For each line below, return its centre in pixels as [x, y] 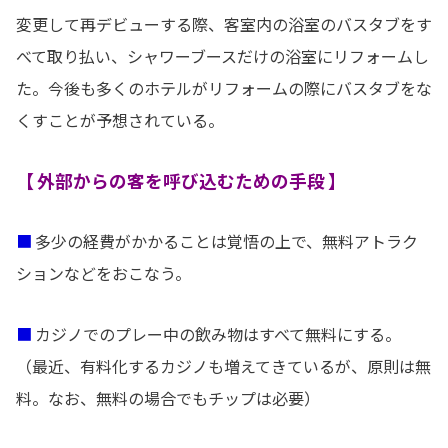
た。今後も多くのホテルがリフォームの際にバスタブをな [224, 88]
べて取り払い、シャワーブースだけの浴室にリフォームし [222, 56]
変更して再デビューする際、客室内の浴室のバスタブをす [224, 24]
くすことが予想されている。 [120, 120]
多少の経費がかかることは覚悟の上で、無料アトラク [225, 242]
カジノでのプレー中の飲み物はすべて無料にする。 [216, 335]
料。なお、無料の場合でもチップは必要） [168, 399]
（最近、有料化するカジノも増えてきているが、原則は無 [223, 367]
